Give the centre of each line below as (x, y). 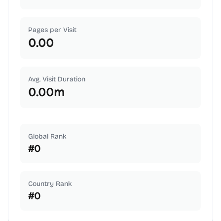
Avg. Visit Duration (57, 79)
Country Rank (50, 184)
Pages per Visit (52, 30)
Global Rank (47, 136)
